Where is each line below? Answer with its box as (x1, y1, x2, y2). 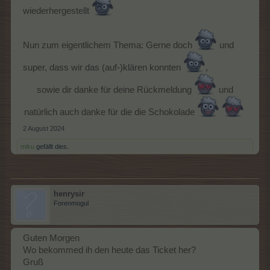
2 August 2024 (23, 124, 64, 132)
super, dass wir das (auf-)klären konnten (23, 62, 183, 72)
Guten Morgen (23, 233, 80, 243)
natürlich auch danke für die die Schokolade (24, 107, 197, 117)
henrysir (54, 189, 84, 198)
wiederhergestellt (23, 5, 92, 16)
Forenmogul (54, 199, 89, 207)
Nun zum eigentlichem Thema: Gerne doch (23, 40, 195, 50)
